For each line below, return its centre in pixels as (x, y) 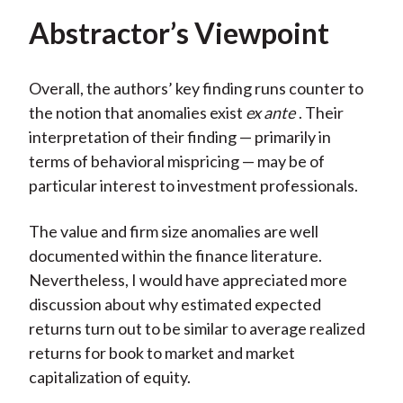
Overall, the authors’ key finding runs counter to (196, 89)
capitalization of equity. (109, 377)
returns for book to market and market (161, 353)
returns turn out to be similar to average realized (197, 329)
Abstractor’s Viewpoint (179, 33)
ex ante (270, 113)
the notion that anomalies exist (137, 113)
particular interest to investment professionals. (193, 186)
